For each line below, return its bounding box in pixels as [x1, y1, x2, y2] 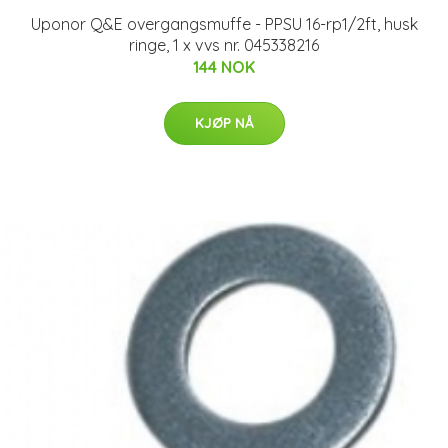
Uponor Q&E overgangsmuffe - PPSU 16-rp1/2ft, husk [30, 13, 418, 34]
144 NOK [193, 56, 255, 77]
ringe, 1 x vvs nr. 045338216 [129, 34, 319, 55]
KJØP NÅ [194, 113, 254, 132]
